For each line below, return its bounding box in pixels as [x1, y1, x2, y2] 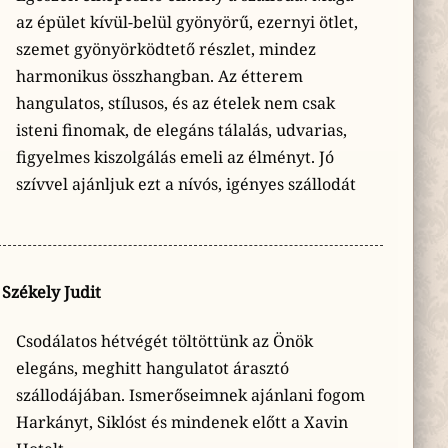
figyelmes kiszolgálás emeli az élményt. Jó [15, 145, 334, 168]
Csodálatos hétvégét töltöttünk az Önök [15, 329, 313, 352]
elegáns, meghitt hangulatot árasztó [15, 356, 289, 379]
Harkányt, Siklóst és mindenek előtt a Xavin [15, 410, 348, 433]
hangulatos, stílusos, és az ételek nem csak [15, 91, 335, 114]
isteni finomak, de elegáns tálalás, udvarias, [15, 118, 347, 141]
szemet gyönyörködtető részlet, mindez [15, 37, 316, 60]
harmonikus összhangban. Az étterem [15, 64, 303, 87]
